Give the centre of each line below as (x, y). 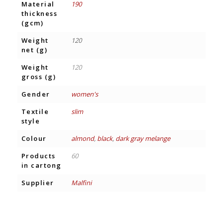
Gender (36, 94)
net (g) (34, 50)
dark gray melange (143, 138)
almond (82, 138)
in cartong (41, 165)
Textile (35, 111)
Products (38, 156)
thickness (39, 13)
